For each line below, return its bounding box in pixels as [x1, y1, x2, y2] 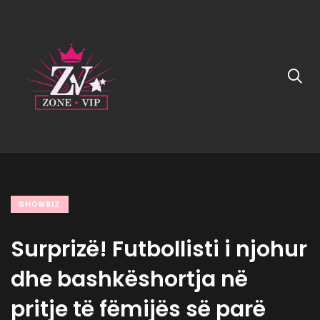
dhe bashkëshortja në [11, 264, 248, 294]
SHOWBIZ [19, 200, 61, 209]
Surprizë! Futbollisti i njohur [11, 234, 307, 264]
